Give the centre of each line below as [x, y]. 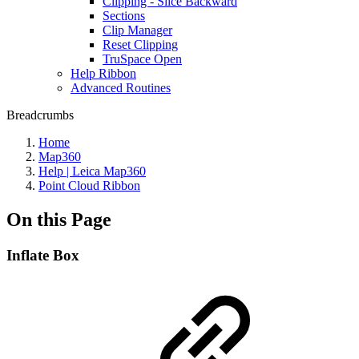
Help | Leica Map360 [92, 171]
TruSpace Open [142, 59]
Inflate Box [43, 255]
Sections [124, 16]
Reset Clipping [140, 44]
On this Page [59, 219]
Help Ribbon [103, 73]
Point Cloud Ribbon [89, 186]
